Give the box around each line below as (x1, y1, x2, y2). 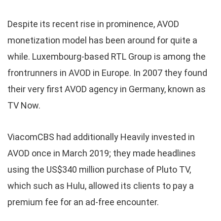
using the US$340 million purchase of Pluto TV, (7, 164, 191, 175)
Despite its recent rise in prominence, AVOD (7, 19, 179, 30)
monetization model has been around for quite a (7, 35, 197, 46)
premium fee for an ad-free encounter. (7, 197, 159, 208)
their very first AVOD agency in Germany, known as (7, 84, 206, 95)
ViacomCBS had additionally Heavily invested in (7, 132, 195, 143)
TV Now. (7, 100, 40, 111)
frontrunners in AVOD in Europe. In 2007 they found (7, 68, 207, 78)
